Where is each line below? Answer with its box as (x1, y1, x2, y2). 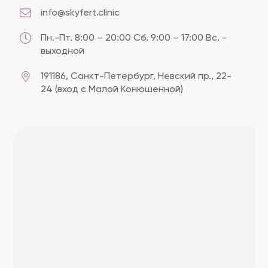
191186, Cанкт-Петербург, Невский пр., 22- (41, 72, 232, 81)
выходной (41, 47, 84, 56)
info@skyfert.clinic (41, 8, 120, 18)
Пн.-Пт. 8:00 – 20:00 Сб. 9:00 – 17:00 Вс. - (41, 33, 227, 43)
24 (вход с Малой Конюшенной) (41, 85, 183, 95)
